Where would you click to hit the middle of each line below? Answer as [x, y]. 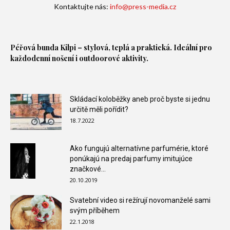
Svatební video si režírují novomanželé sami [140, 200]
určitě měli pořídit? [99, 110]
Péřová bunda [34, 48]
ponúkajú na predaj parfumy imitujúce [131, 159]
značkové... [88, 169]
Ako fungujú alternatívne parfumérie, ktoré [139, 149]
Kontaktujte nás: [82, 7]
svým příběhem [95, 211]
